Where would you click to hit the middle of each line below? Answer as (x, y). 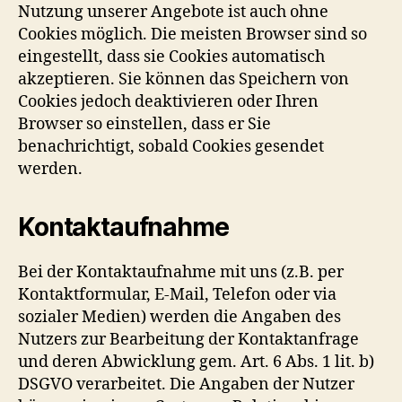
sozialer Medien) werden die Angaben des (179, 317)
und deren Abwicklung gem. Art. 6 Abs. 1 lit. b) (196, 362)
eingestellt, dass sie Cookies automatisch (171, 57)
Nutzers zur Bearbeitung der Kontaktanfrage (188, 339)
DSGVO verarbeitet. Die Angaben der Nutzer (186, 384)
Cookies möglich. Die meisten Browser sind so (192, 34)
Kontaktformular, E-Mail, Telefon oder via (177, 294)
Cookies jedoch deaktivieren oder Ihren (168, 101)
